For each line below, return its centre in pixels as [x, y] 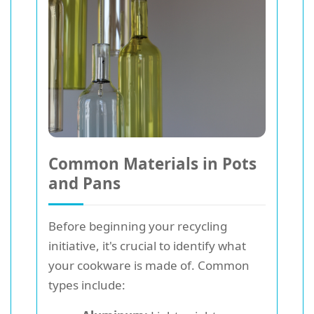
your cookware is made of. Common [149, 265]
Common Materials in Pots [152, 163]
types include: [87, 285]
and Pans [84, 183]
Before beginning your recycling [138, 226]
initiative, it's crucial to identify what [147, 245]
